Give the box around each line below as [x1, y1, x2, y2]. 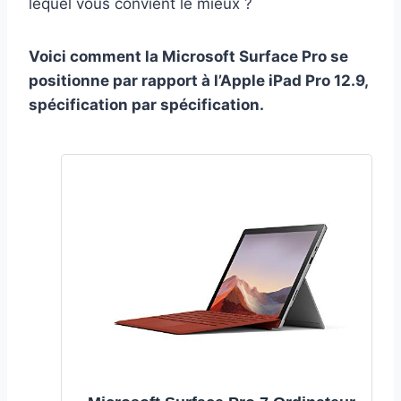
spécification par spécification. [29, 95, 264, 114]
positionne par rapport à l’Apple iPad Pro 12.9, [29, 71, 368, 90]
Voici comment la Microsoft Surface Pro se [29, 47, 348, 65]
